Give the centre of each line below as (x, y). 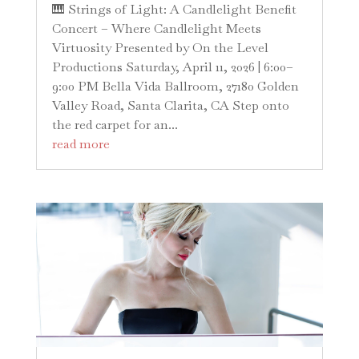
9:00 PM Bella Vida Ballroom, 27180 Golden (175, 86)
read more (81, 144)
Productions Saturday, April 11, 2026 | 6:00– (172, 67)
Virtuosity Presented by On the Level (160, 48)
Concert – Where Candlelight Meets (156, 28)
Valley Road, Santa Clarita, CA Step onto (170, 105)
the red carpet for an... (115, 125)
